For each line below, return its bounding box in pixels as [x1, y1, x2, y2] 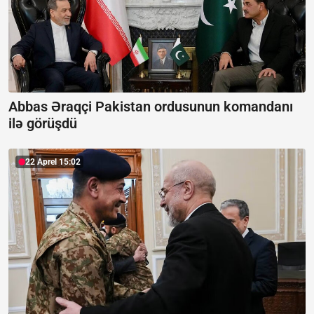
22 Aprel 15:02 [25, 156, 81, 167]
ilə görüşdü [8, 114, 77, 132]
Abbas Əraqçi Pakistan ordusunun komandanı [8, 97, 293, 115]
